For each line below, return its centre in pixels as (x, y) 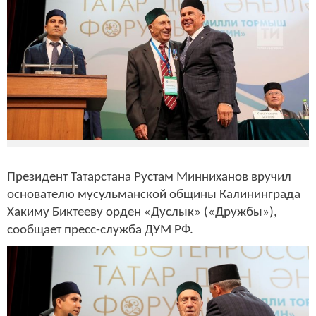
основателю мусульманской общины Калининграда (154, 195)
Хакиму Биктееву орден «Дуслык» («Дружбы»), (142, 213)
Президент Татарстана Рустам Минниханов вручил (149, 178)
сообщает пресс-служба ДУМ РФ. (100, 231)
